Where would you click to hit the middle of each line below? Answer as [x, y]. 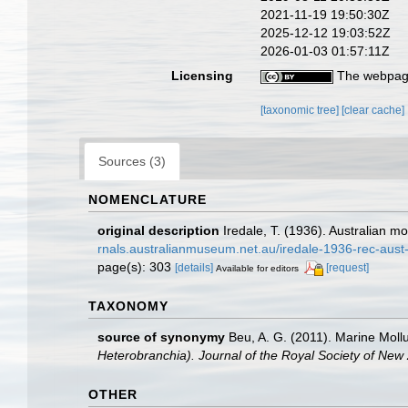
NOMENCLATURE [148, 199]
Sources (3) [132, 161]
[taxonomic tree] [301, 110]
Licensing [203, 75]
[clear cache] [373, 110]
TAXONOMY [128, 306]
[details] [194, 267]
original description [158, 230]
